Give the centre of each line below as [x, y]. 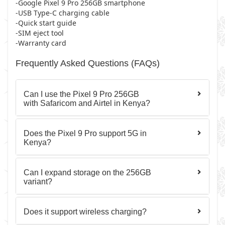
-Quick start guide [46, 23]
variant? [38, 182]
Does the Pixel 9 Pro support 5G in [85, 133]
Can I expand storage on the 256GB [87, 173]
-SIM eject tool [40, 33]
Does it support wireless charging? [85, 212]
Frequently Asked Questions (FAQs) [88, 63]
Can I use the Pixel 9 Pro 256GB [81, 94]
